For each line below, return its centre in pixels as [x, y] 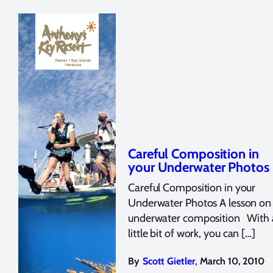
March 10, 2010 [232, 261]
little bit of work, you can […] [192, 234]
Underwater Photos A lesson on [200, 203]
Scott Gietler [168, 261]
